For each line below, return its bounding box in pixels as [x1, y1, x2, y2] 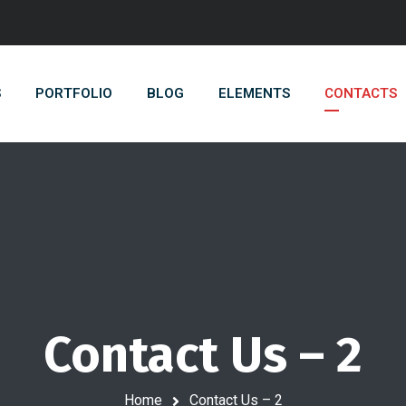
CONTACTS [324, 85, 397, 101]
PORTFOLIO [35, 85, 112, 101]
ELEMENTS [218, 85, 290, 101]
